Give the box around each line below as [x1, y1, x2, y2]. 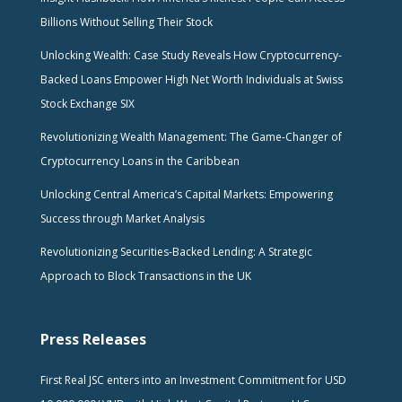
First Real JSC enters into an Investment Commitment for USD [39, 372, 346, 389]
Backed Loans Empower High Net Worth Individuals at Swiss [39, 71, 343, 87]
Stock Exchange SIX [39, 95, 135, 111]
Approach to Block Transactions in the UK [39, 267, 251, 284]
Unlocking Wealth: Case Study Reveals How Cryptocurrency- [39, 47, 342, 63]
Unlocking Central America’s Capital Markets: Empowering [39, 186, 333, 202]
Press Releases [39, 329, 146, 350]
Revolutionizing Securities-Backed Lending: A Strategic [39, 243, 312, 259]
